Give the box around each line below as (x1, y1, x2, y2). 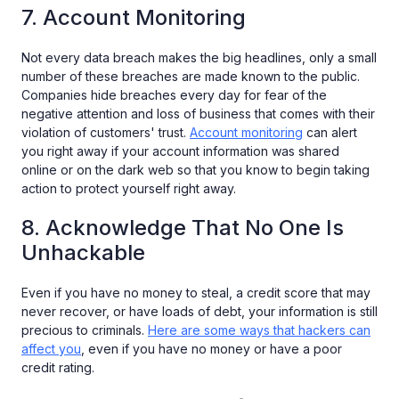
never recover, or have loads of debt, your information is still (21, 304, 378, 320)
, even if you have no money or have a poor (81, 341, 342, 357)
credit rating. (21, 360, 94, 376)
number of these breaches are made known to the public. (21, 69, 360, 85)
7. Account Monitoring (21, 4, 246, 31)
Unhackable (21, 240, 145, 266)
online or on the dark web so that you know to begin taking (21, 162, 370, 178)
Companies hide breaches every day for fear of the (21, 87, 327, 103)
